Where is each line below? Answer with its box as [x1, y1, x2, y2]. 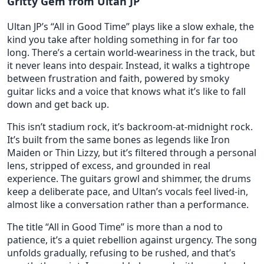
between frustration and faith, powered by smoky [7, 72, 229, 85]
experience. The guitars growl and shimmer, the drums [7, 172, 251, 185]
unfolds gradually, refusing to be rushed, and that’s [7, 246, 236, 259]
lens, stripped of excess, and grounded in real [7, 159, 210, 172]
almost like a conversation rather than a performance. [7, 198, 249, 211]
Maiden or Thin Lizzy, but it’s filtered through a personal [7, 146, 256, 159]
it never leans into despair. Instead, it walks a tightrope [7, 59, 250, 72]
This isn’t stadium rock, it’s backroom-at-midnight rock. [7, 120, 253, 133]
